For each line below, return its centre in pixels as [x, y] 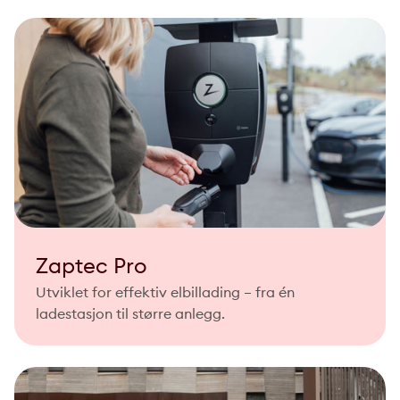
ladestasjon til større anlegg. [130, 313]
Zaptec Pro [92, 265]
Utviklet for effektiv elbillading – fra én [165, 292]
